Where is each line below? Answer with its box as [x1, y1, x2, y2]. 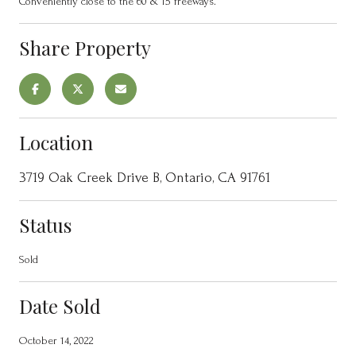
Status [19, 211, 72, 238]
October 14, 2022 [19, 334, 94, 346]
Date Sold [19, 292, 101, 319]
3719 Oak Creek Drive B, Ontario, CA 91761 [19, 169, 270, 185]
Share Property [19, 34, 151, 60]
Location [19, 129, 93, 155]
